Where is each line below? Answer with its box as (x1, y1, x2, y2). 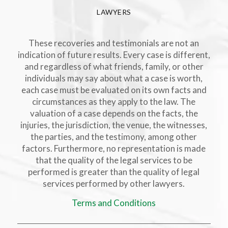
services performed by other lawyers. (43, 178, 185, 189)
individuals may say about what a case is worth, (25, 73, 203, 84)
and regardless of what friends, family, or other (24, 61, 204, 72)
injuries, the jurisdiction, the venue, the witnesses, (20, 120, 208, 131)
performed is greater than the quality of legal (28, 166, 200, 178)
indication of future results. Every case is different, (17, 49, 210, 61)
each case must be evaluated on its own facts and (21, 84, 207, 96)
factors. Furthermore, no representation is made (22, 143, 206, 154)
